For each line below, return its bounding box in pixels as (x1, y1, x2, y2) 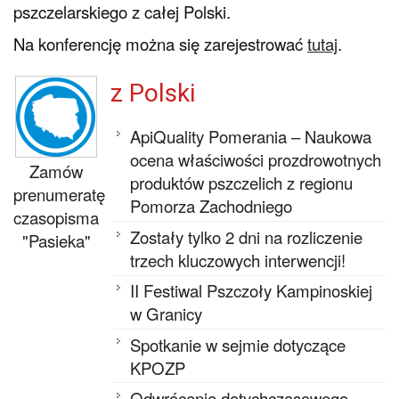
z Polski (110, 77, 195, 108)
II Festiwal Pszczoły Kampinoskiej (130, 279, 373, 303)
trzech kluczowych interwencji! (130, 248, 346, 272)
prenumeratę (13, 183, 105, 207)
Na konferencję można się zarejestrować (13, 32, 307, 56)
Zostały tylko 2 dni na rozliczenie (130, 224, 363, 248)
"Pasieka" (21, 229, 91, 253)
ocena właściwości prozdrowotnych (130, 148, 382, 172)
